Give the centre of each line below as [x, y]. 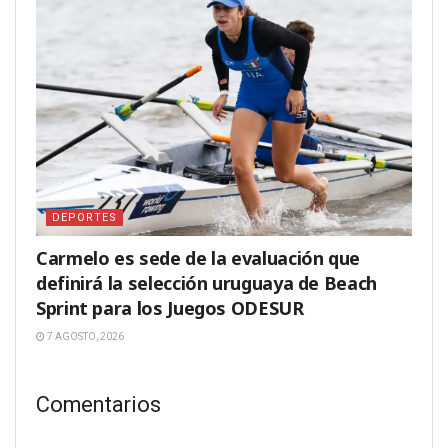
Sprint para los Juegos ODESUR [170, 308]
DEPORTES [84, 218]
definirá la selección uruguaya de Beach [206, 283]
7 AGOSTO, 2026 [84, 337]
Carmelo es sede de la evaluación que [198, 258]
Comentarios [98, 404]
